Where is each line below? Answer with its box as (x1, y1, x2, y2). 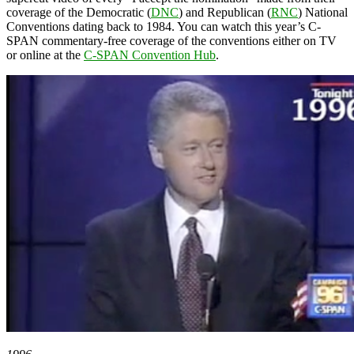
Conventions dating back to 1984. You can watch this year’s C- (6, 19, 321, 33)
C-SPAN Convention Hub (84, 47, 216, 62)
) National (298, 5, 348, 19)
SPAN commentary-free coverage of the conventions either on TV (6, 33, 337, 47)
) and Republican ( (179, 5, 271, 19)
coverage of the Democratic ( (6, 5, 151, 19)
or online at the (6, 47, 84, 62)
